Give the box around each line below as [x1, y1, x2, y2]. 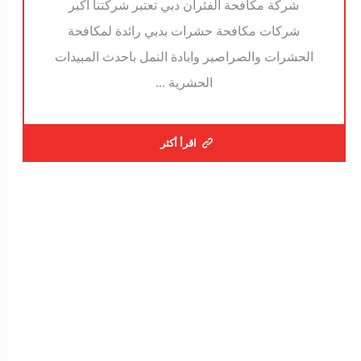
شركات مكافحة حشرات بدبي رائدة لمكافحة [68, 24, 301, 39]
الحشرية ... [155, 76, 213, 90]
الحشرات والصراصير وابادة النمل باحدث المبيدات [54, 50, 313, 64]
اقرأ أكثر [160, 137, 197, 150]
